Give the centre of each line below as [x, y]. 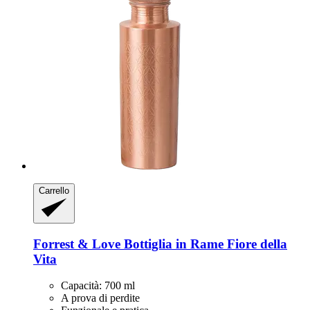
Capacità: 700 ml [98, 286]
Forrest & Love [77, 244]
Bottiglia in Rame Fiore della [204, 244]
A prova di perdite [100, 298]
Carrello [54, 190]
